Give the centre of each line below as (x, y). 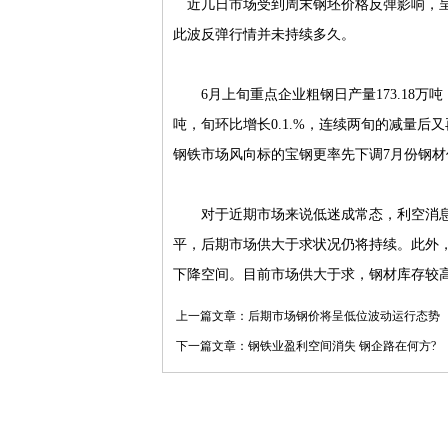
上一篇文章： (210, 316)
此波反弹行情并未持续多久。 (264, 34)
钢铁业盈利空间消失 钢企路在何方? (342, 346)
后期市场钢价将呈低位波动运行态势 (344, 316)
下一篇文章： (210, 346)
